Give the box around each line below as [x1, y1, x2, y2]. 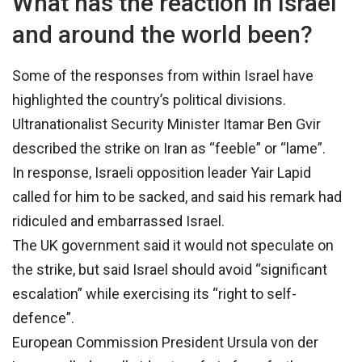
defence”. [12, 309, 74, 327]
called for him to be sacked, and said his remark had [12, 188, 342, 206]
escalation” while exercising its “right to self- [12, 285, 297, 303]
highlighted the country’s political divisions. [12, 91, 286, 109]
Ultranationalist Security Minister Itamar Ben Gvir [12, 116, 321, 133]
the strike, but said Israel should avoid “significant [12, 261, 327, 279]
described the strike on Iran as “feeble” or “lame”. [12, 140, 326, 158]
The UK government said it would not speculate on [12, 237, 334, 255]
